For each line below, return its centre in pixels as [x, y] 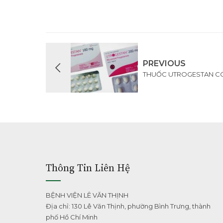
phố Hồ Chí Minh [72, 217]
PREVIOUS [164, 63]
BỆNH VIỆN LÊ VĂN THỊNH [87, 195]
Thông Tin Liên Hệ [88, 168]
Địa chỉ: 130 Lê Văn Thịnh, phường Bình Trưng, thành [128, 206]
